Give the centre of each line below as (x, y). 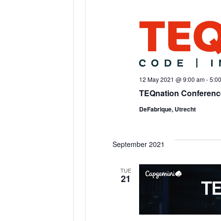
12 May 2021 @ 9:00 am (172, 79)
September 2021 (139, 144)
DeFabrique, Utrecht (167, 109)
